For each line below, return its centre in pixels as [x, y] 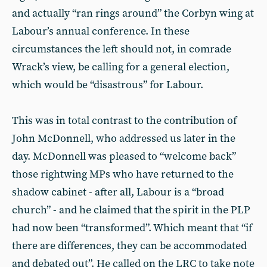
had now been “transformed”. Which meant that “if [132, 228]
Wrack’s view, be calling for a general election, [121, 67]
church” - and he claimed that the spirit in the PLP [131, 210]
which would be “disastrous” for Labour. [108, 85]
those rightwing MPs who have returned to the [123, 174]
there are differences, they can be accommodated [129, 246]
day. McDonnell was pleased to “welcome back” [124, 156]
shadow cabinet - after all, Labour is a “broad [118, 192]
